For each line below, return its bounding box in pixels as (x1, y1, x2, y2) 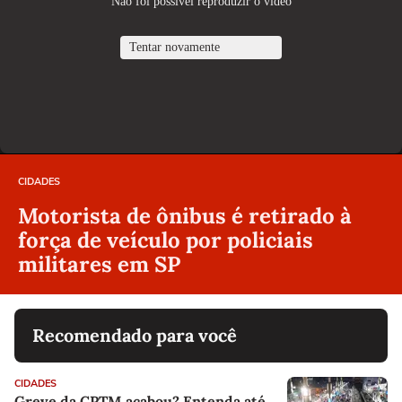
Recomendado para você (32, 323, 237, 346)
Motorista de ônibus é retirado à (18, 201, 352, 230)
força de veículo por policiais (18, 225, 313, 254)
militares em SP (18, 249, 180, 278)
